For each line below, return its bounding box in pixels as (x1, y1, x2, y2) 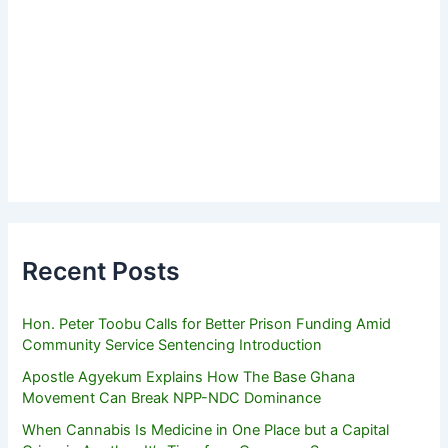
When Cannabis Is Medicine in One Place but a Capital (22, 421, 390, 440)
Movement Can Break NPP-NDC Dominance (22, 389, 322, 408)
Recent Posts (22, 255, 181, 286)
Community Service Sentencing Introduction (22, 336, 323, 355)
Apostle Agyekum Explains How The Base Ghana (22, 368, 356, 387)
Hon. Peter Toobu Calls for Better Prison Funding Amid (22, 315, 392, 334)
